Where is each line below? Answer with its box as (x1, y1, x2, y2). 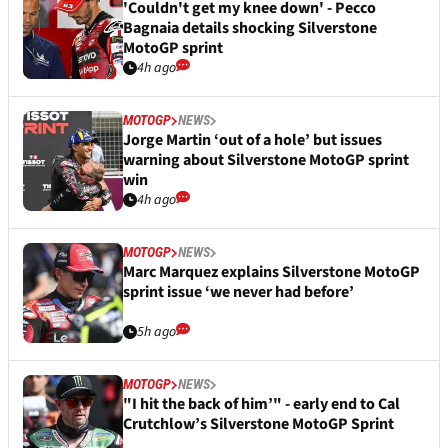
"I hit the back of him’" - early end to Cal (123, 393, 400, 416)
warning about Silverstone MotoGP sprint (123, 149, 409, 172)
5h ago (137, 322, 176, 343)
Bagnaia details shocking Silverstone (123, 17, 377, 40)
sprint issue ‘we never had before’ (123, 281, 354, 304)
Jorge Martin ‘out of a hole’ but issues (123, 129, 382, 152)
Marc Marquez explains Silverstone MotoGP (123, 261, 420, 284)
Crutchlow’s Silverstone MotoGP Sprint (123, 413, 394, 436)
